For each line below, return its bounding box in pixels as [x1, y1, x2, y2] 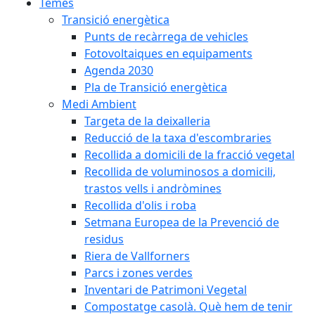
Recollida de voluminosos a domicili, [84, 164, 276, 179]
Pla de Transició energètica [84, 79, 227, 95]
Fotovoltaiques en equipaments [84, 46, 252, 61]
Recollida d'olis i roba [84, 198, 196, 213]
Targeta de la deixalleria [84, 113, 210, 129]
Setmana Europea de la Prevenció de [84, 214, 279, 230]
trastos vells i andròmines [84, 181, 221, 196]
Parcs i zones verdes [84, 265, 193, 281]
